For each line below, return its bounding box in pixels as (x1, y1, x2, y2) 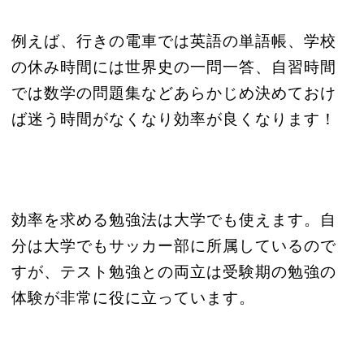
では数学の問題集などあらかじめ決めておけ (11, 84, 336, 102)
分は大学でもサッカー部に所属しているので (11, 237, 336, 254)
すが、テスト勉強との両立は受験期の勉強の (11, 263, 336, 280)
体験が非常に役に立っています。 (11, 289, 255, 306)
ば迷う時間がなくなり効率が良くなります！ (11, 110, 336, 128)
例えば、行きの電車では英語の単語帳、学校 (11, 32, 336, 50)
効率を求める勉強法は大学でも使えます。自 (11, 211, 336, 228)
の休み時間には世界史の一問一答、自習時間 (11, 58, 336, 76)
